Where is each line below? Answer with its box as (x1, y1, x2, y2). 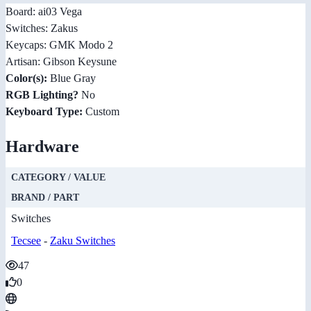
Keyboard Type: (6, 105, 83, 117)
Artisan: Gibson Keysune (6, 55, 117, 67)
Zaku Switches (50, 234, 115, 246)
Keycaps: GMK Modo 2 (6, 38, 113, 51)
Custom (83, 105, 119, 117)
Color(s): (6, 72, 47, 84)
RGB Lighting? (6, 88, 78, 101)
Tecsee (11, 234, 41, 246)
